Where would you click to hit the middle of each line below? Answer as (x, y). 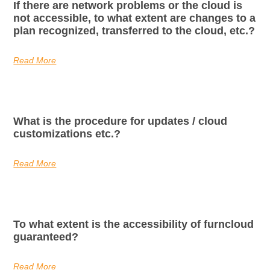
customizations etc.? (67, 133)
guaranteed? (46, 237)
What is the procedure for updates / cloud (121, 121)
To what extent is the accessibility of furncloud (134, 224)
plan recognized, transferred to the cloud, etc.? (134, 30)
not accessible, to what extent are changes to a (135, 18)
